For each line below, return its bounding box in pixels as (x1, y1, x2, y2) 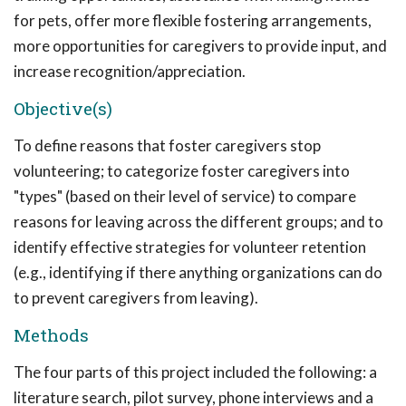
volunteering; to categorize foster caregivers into (14, 161, 350, 180)
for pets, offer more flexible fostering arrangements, (14, 11, 372, 30)
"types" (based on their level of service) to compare (14, 187, 356, 206)
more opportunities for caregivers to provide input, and (14, 36, 387, 55)
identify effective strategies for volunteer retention (14, 237, 366, 256)
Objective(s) (14, 97, 112, 120)
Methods (14, 324, 89, 346)
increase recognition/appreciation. (14, 62, 246, 81)
